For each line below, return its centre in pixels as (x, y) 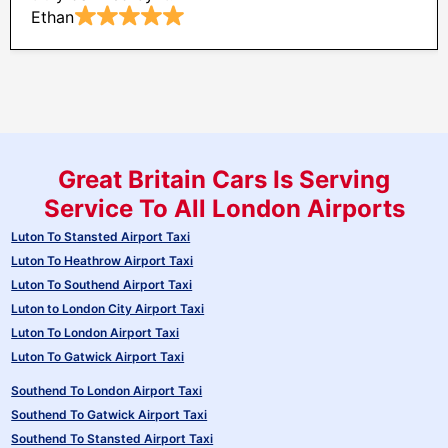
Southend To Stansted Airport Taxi (112, 438)
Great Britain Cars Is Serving (224, 179)
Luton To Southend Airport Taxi (102, 284)
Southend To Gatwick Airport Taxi (109, 414)
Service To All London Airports (224, 208)
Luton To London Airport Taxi (95, 332)
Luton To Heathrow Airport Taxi (102, 260)
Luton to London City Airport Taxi (108, 308)
